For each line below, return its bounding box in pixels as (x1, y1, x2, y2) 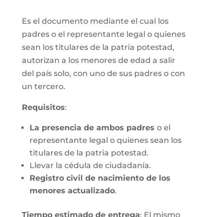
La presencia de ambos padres (29, 123, 157, 132)
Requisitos (21, 103, 65, 112)
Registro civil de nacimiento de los (29, 173, 170, 183)
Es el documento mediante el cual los (21, 16, 169, 26)
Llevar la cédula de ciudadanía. (29, 161, 151, 170)
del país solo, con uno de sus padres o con (21, 69, 185, 78)
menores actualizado (29, 186, 115, 195)
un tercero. (21, 82, 65, 91)
